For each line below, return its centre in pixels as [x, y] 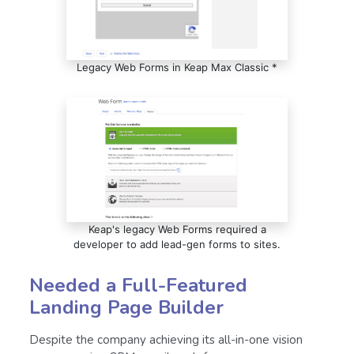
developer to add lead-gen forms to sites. [177, 244]
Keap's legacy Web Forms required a [177, 229]
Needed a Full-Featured [138, 285]
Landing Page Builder [126, 307]
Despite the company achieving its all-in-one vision [166, 339]
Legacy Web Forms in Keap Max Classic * [177, 67]
